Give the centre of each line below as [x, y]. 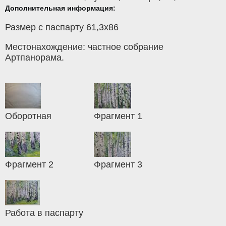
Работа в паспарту [44, 213]
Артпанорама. [35, 58]
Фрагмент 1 [118, 116]
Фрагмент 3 [118, 165]
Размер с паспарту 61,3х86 [62, 27]
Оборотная [28, 116]
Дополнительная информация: [60, 8]
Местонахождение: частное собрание [84, 47]
